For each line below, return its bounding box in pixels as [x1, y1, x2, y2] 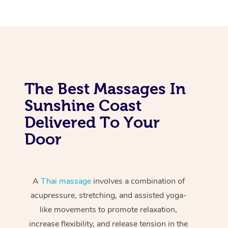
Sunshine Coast [24, 96, 141, 114]
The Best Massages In [24, 79, 186, 97]
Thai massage [40, 175, 91, 187]
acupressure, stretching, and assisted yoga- [30, 189, 187, 201]
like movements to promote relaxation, [40, 204, 178, 215]
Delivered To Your [24, 113, 160, 131]
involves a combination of [91, 175, 185, 187]
